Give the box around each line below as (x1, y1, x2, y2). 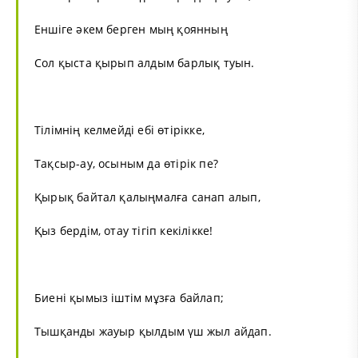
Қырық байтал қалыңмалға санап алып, (34, 189, 261, 205)
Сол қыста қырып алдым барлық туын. (34, 54, 255, 70)
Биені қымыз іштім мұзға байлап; (34, 289, 224, 305)
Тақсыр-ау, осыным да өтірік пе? (34, 155, 218, 171)
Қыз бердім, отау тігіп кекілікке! (34, 222, 213, 238)
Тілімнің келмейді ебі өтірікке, (34, 121, 205, 137)
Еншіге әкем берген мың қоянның (34, 21, 228, 37)
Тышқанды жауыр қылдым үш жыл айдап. (34, 323, 272, 339)
